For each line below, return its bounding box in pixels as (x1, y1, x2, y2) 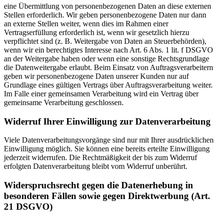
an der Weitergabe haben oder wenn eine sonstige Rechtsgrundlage (4, 54, 209, 63)
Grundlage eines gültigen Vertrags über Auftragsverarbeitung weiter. (4, 80, 213, 89)
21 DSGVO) (4, 201, 53, 212)
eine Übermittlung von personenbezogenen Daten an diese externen (4, 1, 211, 10)
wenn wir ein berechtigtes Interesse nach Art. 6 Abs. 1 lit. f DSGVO (4, 45, 213, 54)
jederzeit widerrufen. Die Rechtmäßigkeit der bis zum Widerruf (4, 153, 197, 162)
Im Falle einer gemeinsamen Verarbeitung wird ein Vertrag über (4, 89, 199, 98)
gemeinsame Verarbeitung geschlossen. (4, 98, 124, 107)
